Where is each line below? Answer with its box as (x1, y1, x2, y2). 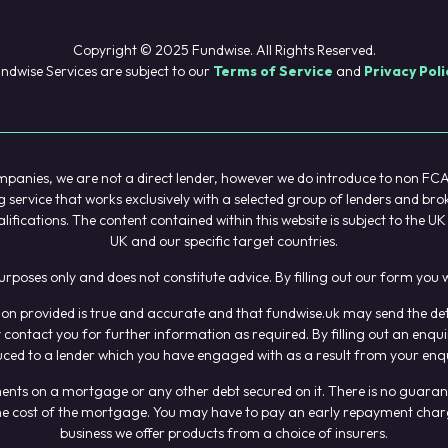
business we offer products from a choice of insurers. (60, 423, 388, 442)
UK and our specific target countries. (110, 231, 338, 250)
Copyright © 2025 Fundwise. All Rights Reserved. (72, 40, 376, 59)
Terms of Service (213, 61, 333, 80)
